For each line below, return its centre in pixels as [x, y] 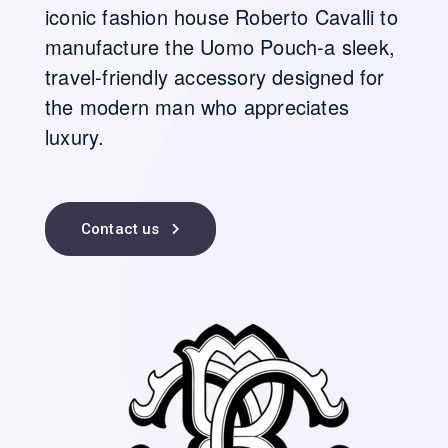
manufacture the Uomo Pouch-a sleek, [220, 46]
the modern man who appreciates [197, 106]
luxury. [75, 136]
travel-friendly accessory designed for [215, 76]
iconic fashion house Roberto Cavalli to [221, 16]
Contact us [120, 229]
